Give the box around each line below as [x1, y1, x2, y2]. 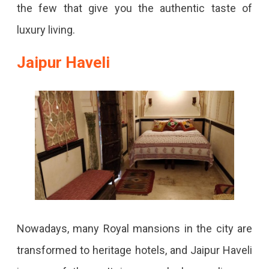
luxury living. [16, 23, 77, 36]
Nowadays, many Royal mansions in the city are [16, 222, 253, 235]
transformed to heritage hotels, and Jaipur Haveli [16, 243, 253, 256]
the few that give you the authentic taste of [16, 1, 253, 14]
